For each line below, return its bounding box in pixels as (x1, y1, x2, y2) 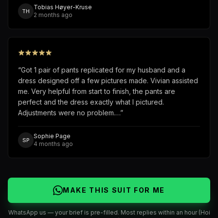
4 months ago (34, 140, 73, 147)
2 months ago (34, 11, 73, 18)
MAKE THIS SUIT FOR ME (62, 185, 165, 194)
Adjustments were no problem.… (18, 108, 120, 117)
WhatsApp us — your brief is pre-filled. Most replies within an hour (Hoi (8, 208, 210, 216)
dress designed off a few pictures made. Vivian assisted (18, 76, 198, 85)
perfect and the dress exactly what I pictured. (18, 97, 164, 106)
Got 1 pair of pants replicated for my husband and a (21, 65, 185, 74)
